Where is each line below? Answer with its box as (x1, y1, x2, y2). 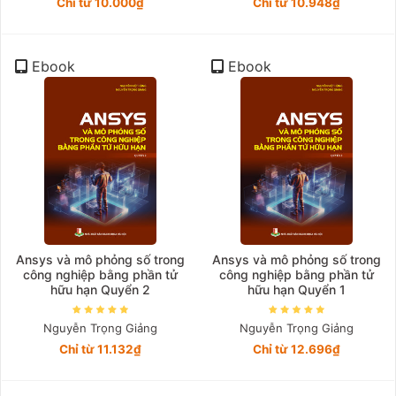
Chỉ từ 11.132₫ (58, 341, 141, 356)
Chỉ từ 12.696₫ (252, 341, 340, 356)
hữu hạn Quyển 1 (247, 282, 346, 298)
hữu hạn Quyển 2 (49, 282, 150, 298)
